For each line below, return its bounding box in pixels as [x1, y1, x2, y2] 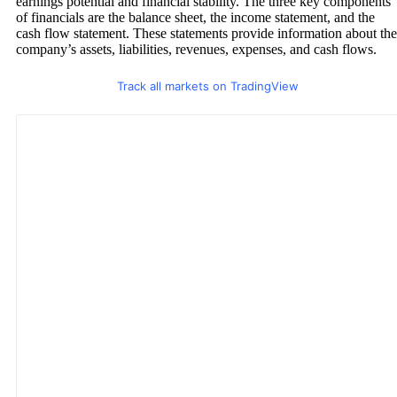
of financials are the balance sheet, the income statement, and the [16, 9, 375, 25]
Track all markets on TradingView [116, 78, 299, 93]
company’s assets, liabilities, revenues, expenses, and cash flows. [16, 41, 377, 57]
